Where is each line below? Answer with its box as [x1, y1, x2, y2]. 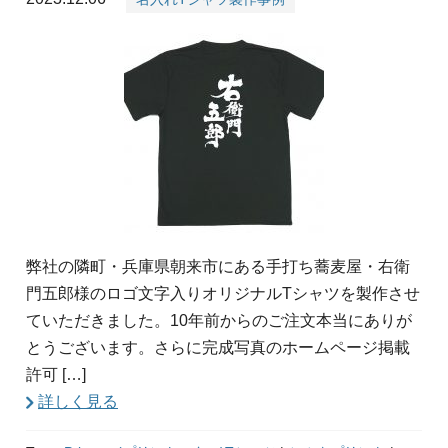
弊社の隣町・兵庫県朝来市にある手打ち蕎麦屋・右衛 [26, 258, 410, 276]
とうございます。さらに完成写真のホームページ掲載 [26, 339, 410, 357]
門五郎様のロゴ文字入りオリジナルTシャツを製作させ [26, 285, 420, 303]
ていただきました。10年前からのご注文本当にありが [26, 312, 412, 330]
